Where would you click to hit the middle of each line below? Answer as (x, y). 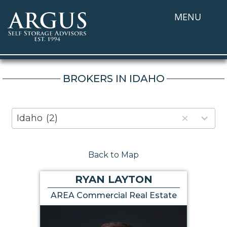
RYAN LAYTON (113, 179)
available (29, 138)
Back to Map (113, 155)
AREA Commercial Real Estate (113, 195)
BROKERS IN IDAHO (113, 79)
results (25, 125)
